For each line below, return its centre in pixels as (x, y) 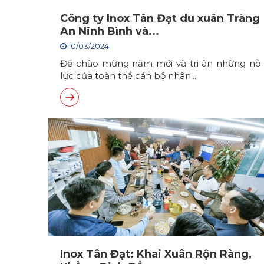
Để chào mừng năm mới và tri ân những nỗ (160, 63)
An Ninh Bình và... (110, 31)
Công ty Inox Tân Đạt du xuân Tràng (160, 18)
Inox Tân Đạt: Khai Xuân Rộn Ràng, (156, 254)
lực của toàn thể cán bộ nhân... (128, 76)
